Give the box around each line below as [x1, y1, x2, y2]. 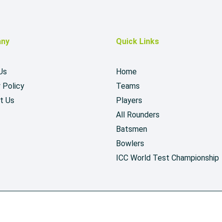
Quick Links [116, 37, 159, 46]
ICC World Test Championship [116, 153, 219, 163]
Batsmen [116, 124, 147, 134]
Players [116, 96, 142, 105]
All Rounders [116, 110, 160, 119]
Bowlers [116, 139, 144, 148]
